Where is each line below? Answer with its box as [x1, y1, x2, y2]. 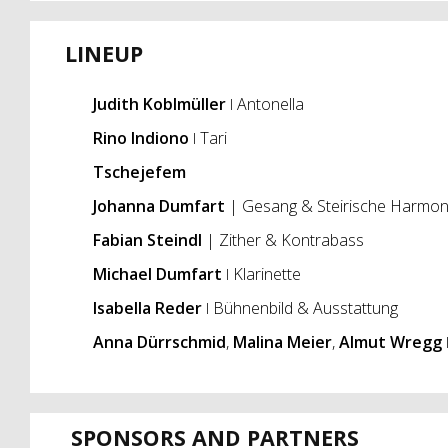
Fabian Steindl [92, 229, 202, 252]
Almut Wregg [338, 331, 442, 354]
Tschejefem [92, 161, 186, 184]
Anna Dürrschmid [92, 331, 226, 354]
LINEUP [64, 39, 143, 69]
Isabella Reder [92, 297, 202, 320]
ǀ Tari [188, 127, 227, 150]
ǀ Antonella [225, 93, 304, 116]
